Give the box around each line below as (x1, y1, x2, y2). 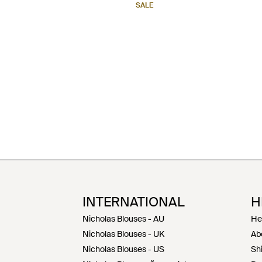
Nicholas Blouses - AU (82, 213, 164, 224)
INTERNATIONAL (82, 194, 185, 211)
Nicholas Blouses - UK (82, 229, 164, 239)
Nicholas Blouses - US (82, 244, 164, 254)
